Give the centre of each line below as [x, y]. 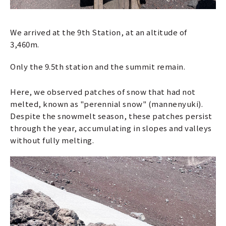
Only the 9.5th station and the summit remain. [98, 67]
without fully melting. [52, 140]
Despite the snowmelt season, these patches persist [111, 116]
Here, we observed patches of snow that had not [103, 92]
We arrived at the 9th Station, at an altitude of [99, 32]
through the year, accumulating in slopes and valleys [111, 128]
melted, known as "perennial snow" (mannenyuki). [107, 104]
